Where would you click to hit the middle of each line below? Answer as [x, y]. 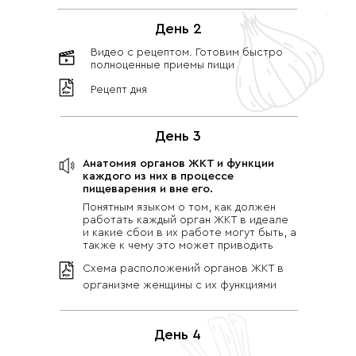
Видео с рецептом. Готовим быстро [187, 52]
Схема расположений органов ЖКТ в [183, 269]
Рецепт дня [119, 90]
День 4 [178, 335]
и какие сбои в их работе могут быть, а [190, 233]
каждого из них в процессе [158, 176]
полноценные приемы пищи [163, 65]
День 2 [178, 29]
